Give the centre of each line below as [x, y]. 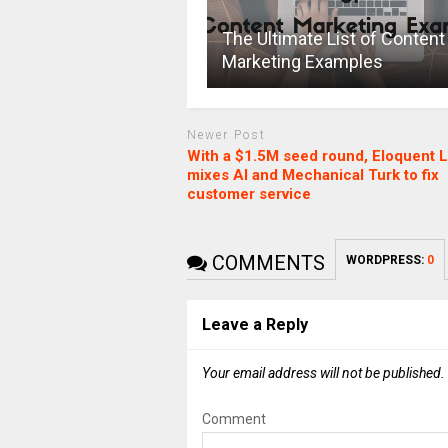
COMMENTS [265, 262]
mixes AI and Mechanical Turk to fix [312, 174]
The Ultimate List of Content [333, 39]
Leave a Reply [254, 324]
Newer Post [226, 135]
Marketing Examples [302, 62]
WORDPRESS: [386, 259]
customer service [248, 193]
